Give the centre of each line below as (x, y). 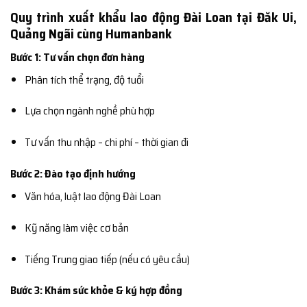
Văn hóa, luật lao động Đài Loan (93, 197)
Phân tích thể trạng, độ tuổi (84, 79)
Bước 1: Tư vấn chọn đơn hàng (77, 57)
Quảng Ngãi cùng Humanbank (91, 34)
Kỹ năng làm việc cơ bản (76, 228)
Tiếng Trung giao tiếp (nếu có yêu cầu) (107, 259)
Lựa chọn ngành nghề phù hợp (89, 111)
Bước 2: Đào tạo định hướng (73, 174)
